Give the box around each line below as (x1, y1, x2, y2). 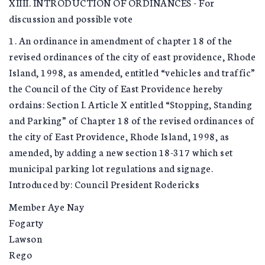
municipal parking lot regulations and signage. (9, 161, 213, 174)
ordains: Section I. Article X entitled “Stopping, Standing (9, 97, 252, 111)
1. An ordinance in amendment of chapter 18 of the (9, 33, 232, 47)
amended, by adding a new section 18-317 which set (9, 145, 233, 159)
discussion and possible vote (9, 11, 132, 25)
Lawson (9, 231, 42, 245)
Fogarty (9, 215, 44, 229)
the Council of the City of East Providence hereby (9, 81, 223, 95)
